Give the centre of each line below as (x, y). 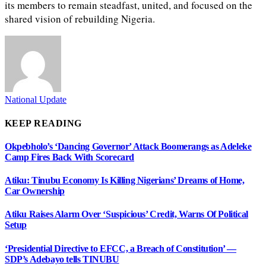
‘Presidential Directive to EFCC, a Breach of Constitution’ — (121, 248)
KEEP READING (43, 123)
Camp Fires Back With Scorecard (70, 157)
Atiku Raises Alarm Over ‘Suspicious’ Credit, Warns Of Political (126, 214)
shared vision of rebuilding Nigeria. (80, 19)
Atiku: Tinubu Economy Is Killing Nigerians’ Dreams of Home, (125, 180)
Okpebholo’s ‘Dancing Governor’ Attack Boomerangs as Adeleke (128, 146)
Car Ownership (35, 191)
